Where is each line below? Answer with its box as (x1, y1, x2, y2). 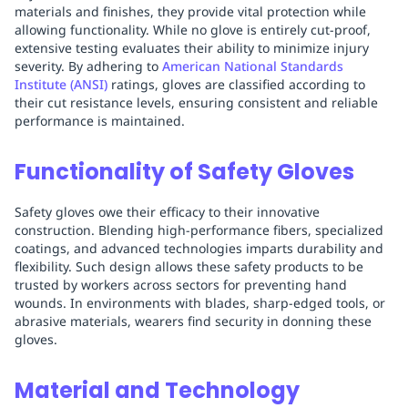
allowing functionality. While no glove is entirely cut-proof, (15, 21, 371, 39)
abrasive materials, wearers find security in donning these (15, 312, 372, 331)
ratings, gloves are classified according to (107, 76, 365, 94)
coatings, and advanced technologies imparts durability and (15, 240, 383, 258)
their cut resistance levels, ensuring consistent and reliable (15, 94, 378, 112)
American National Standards (162, 57, 343, 76)
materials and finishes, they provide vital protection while (15, 3, 366, 21)
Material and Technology (15, 375, 300, 406)
